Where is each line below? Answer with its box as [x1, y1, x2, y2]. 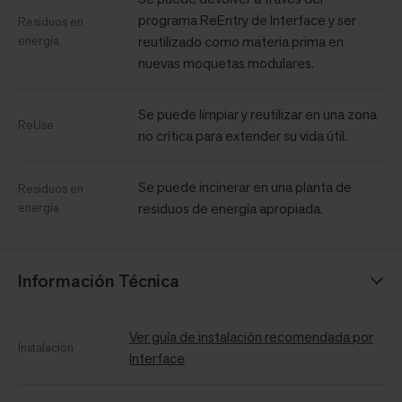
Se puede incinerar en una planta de [138, 178, 352, 197]
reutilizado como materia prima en [138, 32, 344, 52]
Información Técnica [18, 269, 179, 293]
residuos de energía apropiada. [138, 199, 323, 219]
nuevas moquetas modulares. [138, 54, 314, 74]
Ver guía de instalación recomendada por [129, 328, 373, 347]
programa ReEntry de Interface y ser [138, 11, 356, 31]
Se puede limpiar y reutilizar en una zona [138, 105, 377, 125]
